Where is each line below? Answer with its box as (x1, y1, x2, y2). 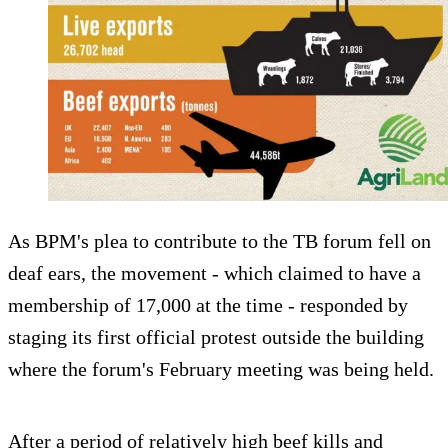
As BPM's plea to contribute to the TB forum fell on (8, 230, 431, 253)
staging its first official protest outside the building (8, 326, 424, 349)
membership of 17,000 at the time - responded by (8, 294, 408, 317)
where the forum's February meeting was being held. (8, 358, 434, 381)
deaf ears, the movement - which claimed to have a (8, 262, 421, 285)
